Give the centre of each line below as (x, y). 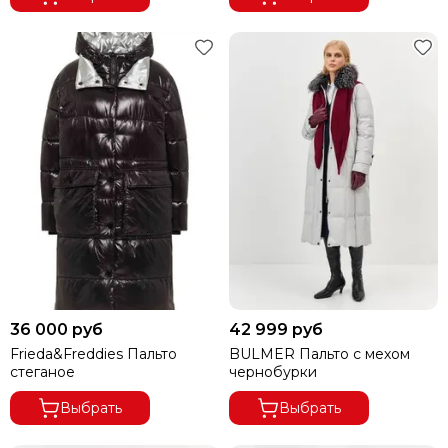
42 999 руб (276, 329)
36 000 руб (56, 329)
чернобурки (273, 371)
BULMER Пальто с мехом (319, 353)
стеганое (42, 371)
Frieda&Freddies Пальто (93, 353)
